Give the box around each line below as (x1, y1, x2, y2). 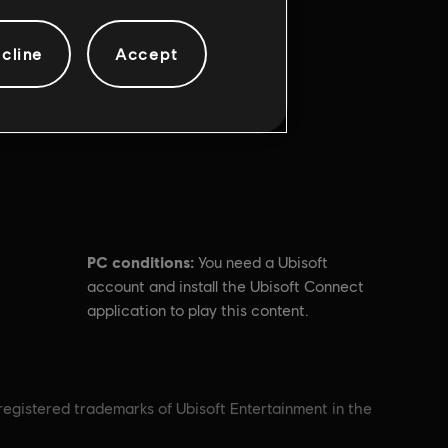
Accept (115, 43, 179, 63)
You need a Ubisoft (198, 253, 329, 272)
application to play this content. (87, 301, 310, 320)
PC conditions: (87, 252, 195, 271)
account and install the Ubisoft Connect (87, 277, 365, 296)
